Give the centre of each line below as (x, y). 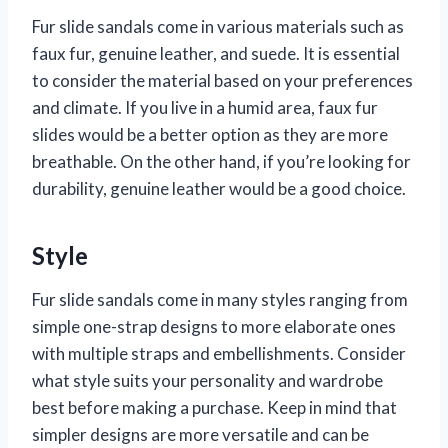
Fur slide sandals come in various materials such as (218, 26)
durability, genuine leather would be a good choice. (219, 188)
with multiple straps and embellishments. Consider (219, 353)
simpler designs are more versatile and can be (200, 434)
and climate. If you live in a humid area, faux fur (205, 107)
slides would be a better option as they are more (210, 134)
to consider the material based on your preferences (222, 80)
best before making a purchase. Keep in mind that (214, 407)
